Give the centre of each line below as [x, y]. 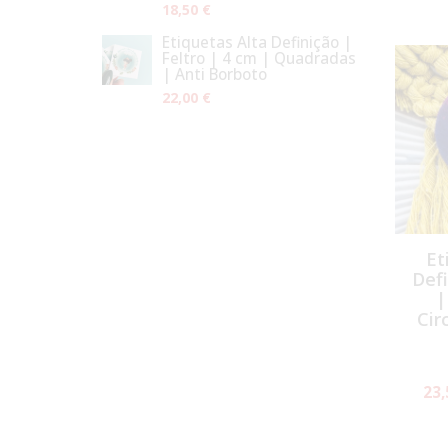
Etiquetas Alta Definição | [257, 42]
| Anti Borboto [214, 74]
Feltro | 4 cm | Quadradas [259, 58]
